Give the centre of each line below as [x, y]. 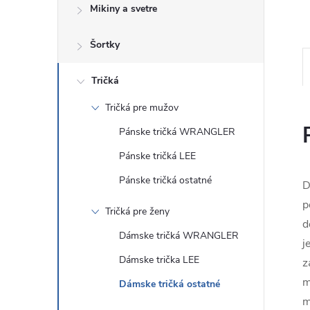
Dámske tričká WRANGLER [179, 236]
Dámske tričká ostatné [170, 284]
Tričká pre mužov [142, 108]
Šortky [105, 45]
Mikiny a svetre [124, 9]
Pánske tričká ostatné [165, 180]
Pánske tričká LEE [157, 156]
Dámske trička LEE [159, 260]
